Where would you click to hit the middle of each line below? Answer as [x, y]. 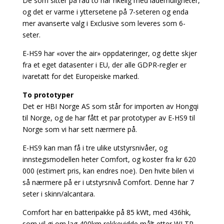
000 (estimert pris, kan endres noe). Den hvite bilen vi [108, 170]
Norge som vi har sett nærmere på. [79, 129]
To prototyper [48, 94]
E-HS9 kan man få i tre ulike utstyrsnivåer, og [95, 147]
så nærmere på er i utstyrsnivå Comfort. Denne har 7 [108, 182]
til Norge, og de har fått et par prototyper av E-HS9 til [108, 117]
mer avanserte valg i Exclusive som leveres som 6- [104, 23]
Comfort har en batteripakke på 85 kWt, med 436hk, [106, 212]
